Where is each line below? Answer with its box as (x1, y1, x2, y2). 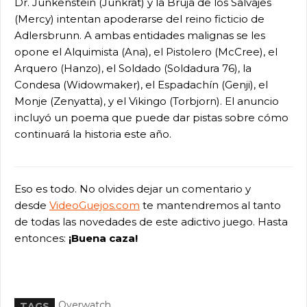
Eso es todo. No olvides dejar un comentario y (14, 182, 251, 195)
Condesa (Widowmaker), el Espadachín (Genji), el (14, 78, 268, 91)
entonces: (14, 232, 66, 245)
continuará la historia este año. (14, 127, 171, 140)
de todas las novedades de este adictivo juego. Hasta (14, 215, 288, 228)
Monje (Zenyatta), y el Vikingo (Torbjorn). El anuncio (14, 95, 279, 108)
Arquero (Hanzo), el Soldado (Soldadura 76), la (14, 62, 251, 75)
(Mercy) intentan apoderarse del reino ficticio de (14, 12, 265, 25)
